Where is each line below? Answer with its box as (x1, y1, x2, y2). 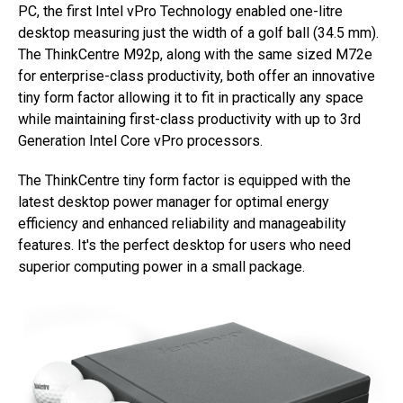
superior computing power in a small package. (18, 258, 305, 276)
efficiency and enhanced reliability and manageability (18, 215, 346, 233)
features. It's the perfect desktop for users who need (18, 237, 351, 255)
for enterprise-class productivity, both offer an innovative (18, 67, 375, 85)
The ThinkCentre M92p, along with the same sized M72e (18, 46, 372, 64)
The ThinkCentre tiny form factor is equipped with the (18, 172, 351, 190)
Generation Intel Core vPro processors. (18, 132, 263, 150)
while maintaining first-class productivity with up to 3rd (18, 111, 361, 129)
